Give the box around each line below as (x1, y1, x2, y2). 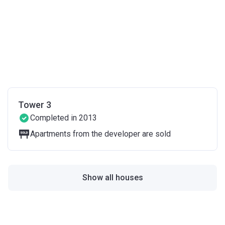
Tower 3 (18, 99, 51, 110)
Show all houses (82, 173, 143, 182)
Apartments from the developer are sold (30, 129, 171, 139)
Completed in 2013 (30, 113, 97, 123)
